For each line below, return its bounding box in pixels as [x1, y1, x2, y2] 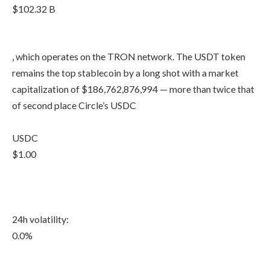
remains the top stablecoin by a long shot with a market [12, 66, 239, 78]
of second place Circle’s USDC [12, 99, 136, 111]
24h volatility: [12, 213, 69, 225]
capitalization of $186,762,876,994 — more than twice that [12, 83, 254, 95]
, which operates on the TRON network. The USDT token [12, 50, 245, 62]
